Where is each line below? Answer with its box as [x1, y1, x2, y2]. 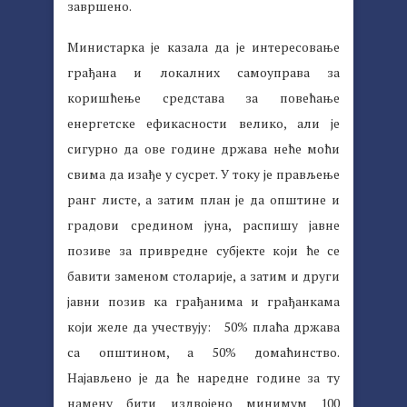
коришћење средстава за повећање [67, 88, 340, 106]
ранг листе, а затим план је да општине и [67, 190, 340, 208]
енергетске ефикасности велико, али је [67, 114, 340, 132]
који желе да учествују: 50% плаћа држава [67, 317, 340, 335]
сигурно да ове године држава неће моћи [67, 139, 340, 157]
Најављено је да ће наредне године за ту [67, 368, 340, 386]
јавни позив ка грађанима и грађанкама [67, 292, 340, 310]
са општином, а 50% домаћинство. [67, 342, 340, 361]
